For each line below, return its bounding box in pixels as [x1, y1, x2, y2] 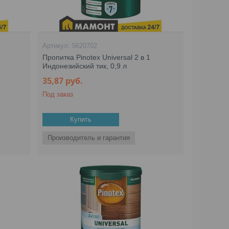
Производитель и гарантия [48, 134, 130, 142]
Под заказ [42, 90, 74, 98]
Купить [70, 116, 92, 123]
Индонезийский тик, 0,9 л [42, 62, 127, 70]
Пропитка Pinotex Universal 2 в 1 [42, 53, 151, 61]
